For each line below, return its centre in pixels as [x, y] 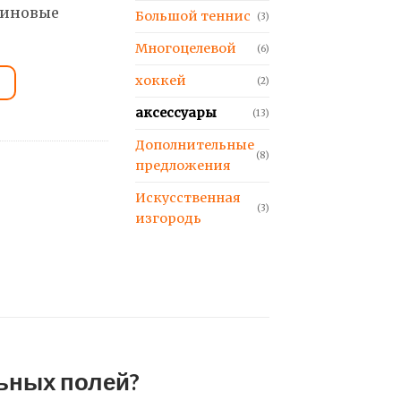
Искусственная [188, 198]
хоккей [161, 81]
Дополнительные [195, 145]
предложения [183, 166]
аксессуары [176, 113]
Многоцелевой [186, 49]
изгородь [168, 219]
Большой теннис [193, 17]
